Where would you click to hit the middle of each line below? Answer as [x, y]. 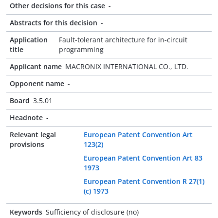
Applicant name [36, 66]
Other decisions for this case [57, 6]
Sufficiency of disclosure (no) [92, 212]
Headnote [26, 118]
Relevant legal [33, 135]
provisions [27, 144]
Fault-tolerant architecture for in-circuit [123, 40]
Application [29, 40]
